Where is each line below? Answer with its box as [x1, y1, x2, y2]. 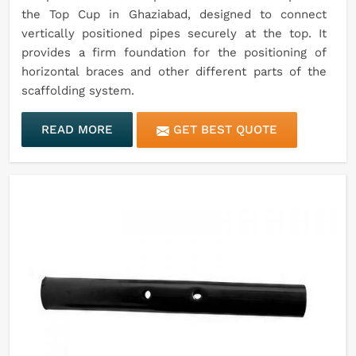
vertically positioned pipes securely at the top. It [21, 26, 327, 41]
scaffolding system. [21, 83, 134, 99]
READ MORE [41, 122, 113, 137]
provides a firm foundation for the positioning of [21, 45, 327, 60]
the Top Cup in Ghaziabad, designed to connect [21, 7, 327, 22]
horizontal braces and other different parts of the [21, 64, 327, 79]
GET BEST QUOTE [169, 122, 277, 137]
